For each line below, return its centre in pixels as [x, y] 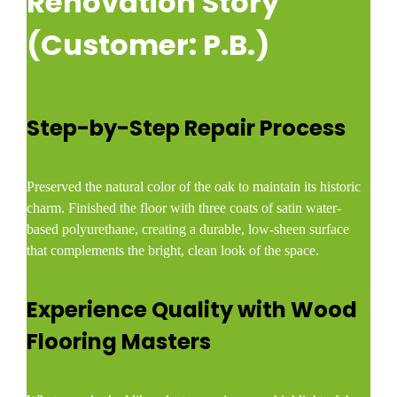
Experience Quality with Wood [192, 309]
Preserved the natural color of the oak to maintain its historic [194, 187]
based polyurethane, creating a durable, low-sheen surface [188, 230]
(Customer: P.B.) [148, 45]
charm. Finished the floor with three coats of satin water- [184, 208]
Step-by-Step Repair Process [187, 128]
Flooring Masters [119, 341]
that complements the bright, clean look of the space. [173, 251]
